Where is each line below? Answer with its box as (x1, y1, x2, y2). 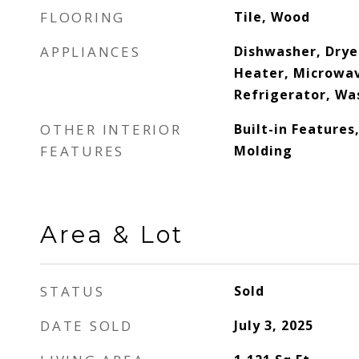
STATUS (40, 282, 105, 301)
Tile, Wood (233, 8, 310, 26)
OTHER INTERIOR (40, 120, 182, 139)
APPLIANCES (40, 42, 141, 61)
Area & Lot (40, 220, 184, 248)
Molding (233, 142, 292, 159)
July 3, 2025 (233, 317, 313, 334)
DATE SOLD (40, 317, 133, 335)
